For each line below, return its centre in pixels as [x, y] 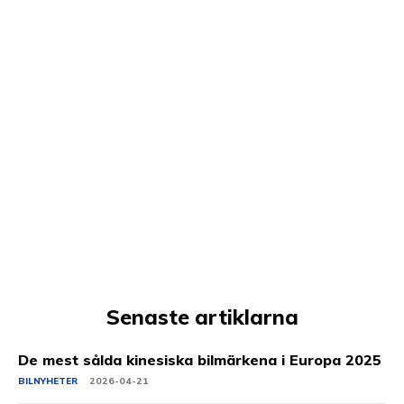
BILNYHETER [48, 381]
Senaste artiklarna [202, 317]
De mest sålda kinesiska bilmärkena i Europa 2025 [200, 360]
